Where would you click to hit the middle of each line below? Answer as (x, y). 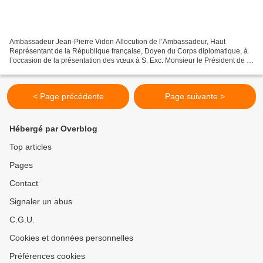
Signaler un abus (41, 202)
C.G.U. (22, 220)
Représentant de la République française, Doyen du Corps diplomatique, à (129, 51)
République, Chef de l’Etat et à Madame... (76, 70)
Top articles (31, 147)
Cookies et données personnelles (71, 238)
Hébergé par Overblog (53, 129)
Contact (24, 183)
